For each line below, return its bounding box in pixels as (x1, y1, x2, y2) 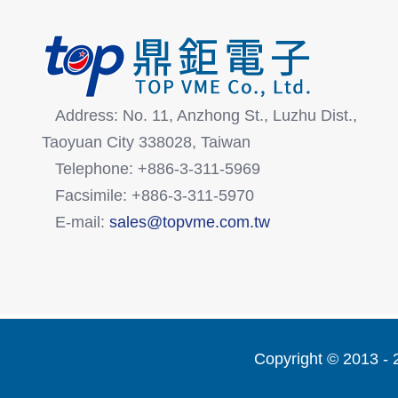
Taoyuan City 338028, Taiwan (42, 132, 251, 151)
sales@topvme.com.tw (109, 212, 270, 231)
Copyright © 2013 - (254, 350, 393, 368)
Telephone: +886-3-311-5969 (55, 159, 260, 178)
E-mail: (55, 212, 109, 231)
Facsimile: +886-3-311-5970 (55, 186, 254, 204)
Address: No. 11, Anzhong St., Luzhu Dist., (55, 106, 357, 124)
